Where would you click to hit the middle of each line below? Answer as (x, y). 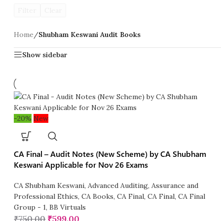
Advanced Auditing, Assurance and (143, 186)
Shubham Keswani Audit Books (90, 35)
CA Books (98, 197)
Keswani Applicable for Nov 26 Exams (81, 165)
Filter (27, 11)
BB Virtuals (68, 207)
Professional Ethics (46, 197)
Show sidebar (45, 55)
